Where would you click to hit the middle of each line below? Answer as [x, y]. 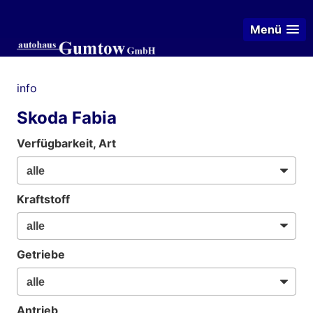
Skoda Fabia [67, 118]
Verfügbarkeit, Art [66, 143]
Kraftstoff [43, 199]
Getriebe [41, 255]
